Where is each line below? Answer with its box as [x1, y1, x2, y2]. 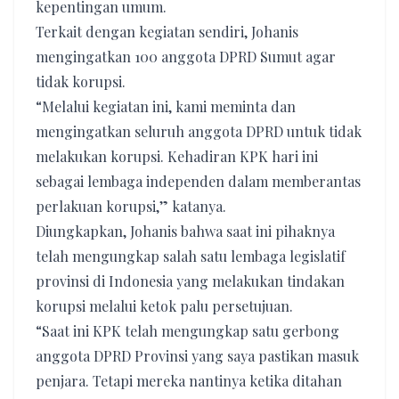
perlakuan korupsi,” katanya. [36, 197, 226, 216]
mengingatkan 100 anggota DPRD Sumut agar [36, 47, 336, 66]
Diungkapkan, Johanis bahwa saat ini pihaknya [36, 222, 335, 240]
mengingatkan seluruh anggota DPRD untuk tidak [36, 122, 362, 141]
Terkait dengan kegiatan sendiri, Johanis [36, 22, 298, 41]
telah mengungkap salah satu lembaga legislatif [36, 247, 346, 265]
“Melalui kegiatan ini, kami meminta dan [36, 97, 296, 116]
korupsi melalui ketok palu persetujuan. [36, 297, 293, 315]
